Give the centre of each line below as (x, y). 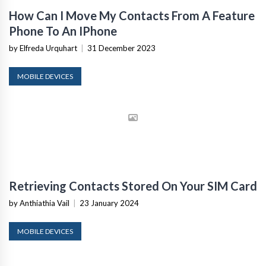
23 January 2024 (109, 203)
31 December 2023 (121, 48)
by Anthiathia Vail (39, 203)
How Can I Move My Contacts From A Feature (132, 15)
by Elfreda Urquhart (43, 48)
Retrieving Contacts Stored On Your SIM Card (133, 186)
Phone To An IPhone (63, 31)
